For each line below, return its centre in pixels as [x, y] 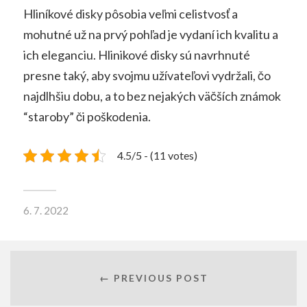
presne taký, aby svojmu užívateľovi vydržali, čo [147, 75]
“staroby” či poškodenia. [87, 116]
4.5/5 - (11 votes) [157, 156]
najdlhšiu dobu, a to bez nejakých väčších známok [152, 96]
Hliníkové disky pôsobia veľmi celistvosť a [130, 13]
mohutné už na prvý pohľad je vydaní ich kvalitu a [150, 34]
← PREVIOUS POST [153, 278]
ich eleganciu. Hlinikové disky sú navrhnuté [136, 54]
